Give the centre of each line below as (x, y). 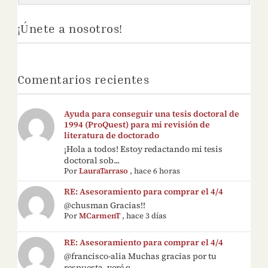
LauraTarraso (104, 171)
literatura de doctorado (112, 135)
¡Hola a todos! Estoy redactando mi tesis (144, 149)
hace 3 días (147, 216)
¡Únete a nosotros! (70, 28)
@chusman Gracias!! (105, 205)
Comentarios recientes (83, 79)
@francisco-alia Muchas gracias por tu (141, 256)
